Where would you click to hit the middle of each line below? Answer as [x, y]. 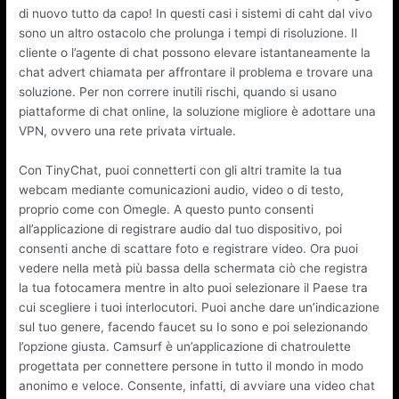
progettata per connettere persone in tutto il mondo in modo [191, 366]
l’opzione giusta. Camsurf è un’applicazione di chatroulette [185, 346]
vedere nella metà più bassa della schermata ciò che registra [194, 268]
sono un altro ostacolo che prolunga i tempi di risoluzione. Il [188, 33]
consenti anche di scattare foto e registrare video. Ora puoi [189, 248]
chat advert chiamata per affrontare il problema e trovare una [196, 73]
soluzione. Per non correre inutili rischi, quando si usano [178, 92]
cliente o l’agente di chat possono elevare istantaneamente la [195, 53]
